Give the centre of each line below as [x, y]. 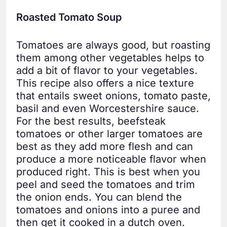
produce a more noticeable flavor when [111, 159]
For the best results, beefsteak [91, 121]
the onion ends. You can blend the [99, 197]
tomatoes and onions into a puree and [108, 210]
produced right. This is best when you [108, 172]
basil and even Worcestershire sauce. [108, 109]
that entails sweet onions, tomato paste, [113, 96]
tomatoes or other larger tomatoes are [109, 134]
